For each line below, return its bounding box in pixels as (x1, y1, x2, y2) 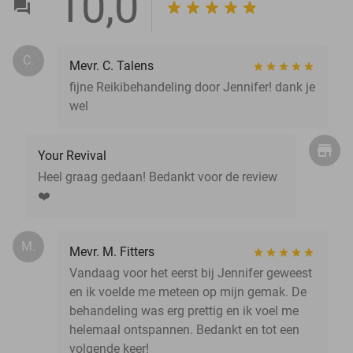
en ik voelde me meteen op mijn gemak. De (69, 284, 307, 299)
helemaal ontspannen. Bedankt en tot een (69, 321, 299, 337)
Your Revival (38, 147, 106, 163)
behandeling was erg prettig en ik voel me (69, 303, 299, 318)
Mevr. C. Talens (69, 58, 154, 73)
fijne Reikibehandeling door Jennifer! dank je (69, 79, 315, 95)
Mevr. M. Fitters (69, 243, 154, 259)
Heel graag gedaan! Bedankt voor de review (38, 169, 277, 184)
